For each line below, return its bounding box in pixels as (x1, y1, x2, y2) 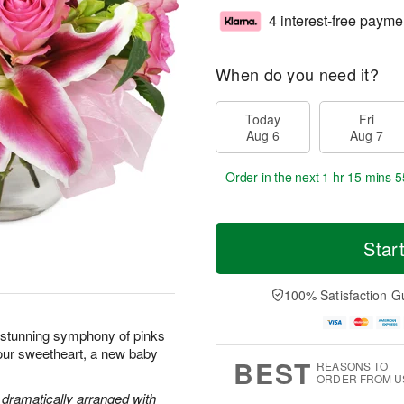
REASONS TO (317, 358, 389, 374)
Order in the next (225, 168, 323, 186)
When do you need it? (216, 62, 379, 86)
